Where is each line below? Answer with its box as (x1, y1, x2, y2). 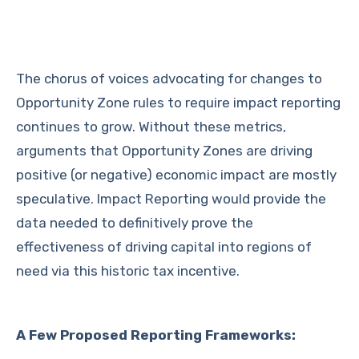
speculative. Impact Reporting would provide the (16, 191, 326, 207)
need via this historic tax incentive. (16, 263, 240, 279)
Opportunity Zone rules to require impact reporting (16, 95, 341, 111)
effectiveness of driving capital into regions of (16, 239, 312, 255)
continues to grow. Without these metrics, (16, 119, 286, 135)
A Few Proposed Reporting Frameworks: (16, 327, 296, 343)
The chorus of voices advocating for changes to (16, 71, 322, 87)
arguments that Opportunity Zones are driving (16, 143, 313, 159)
